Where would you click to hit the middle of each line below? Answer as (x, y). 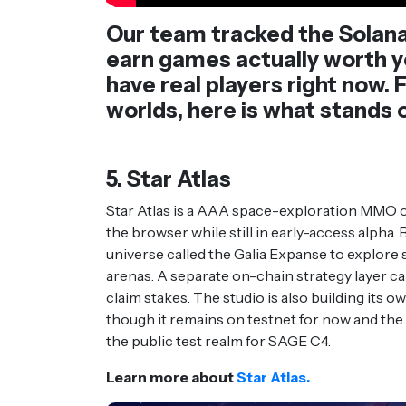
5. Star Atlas (169, 179)
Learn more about (171, 377)
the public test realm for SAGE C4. (220, 341)
